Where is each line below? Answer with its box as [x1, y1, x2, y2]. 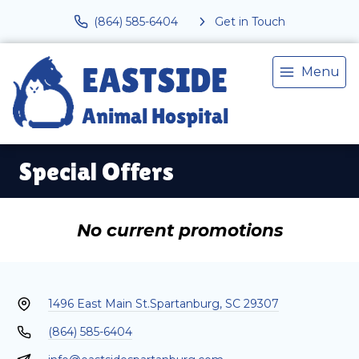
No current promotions [76, 220, 283, 240]
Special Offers [19, 156, 174, 186]
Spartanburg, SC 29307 [149, 296, 279, 311]
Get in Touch [215, 14, 285, 29]
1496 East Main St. [47, 296, 150, 311]
